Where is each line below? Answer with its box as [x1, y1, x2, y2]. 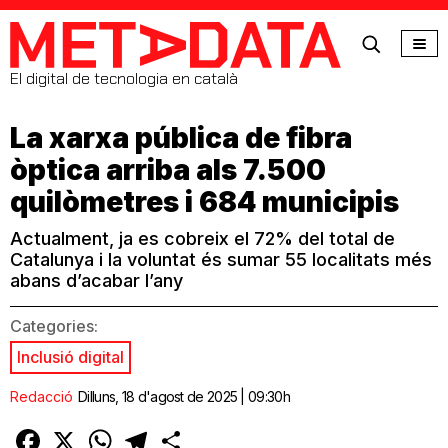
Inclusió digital [17, 346, 124, 367]
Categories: [10, 315, 98, 336]
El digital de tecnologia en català [10, 68, 238, 89]
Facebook [44, 423, 112, 441]
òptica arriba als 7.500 [10, 153, 326, 187]
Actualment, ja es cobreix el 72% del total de [10, 228, 395, 249]
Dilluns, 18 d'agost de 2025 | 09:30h [78, 387, 290, 405]
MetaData [10, 24, 154, 63]
